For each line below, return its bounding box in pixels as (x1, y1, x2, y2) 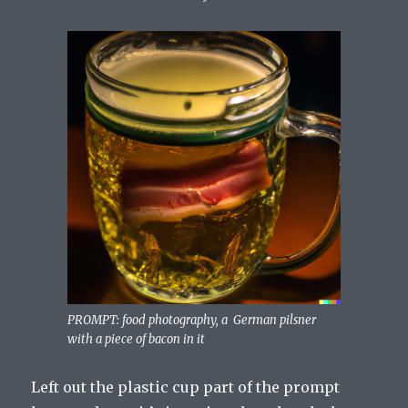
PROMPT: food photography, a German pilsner (67, 312, 316, 329)
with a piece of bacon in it (67, 331, 205, 348)
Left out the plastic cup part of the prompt (31, 378, 341, 397)
